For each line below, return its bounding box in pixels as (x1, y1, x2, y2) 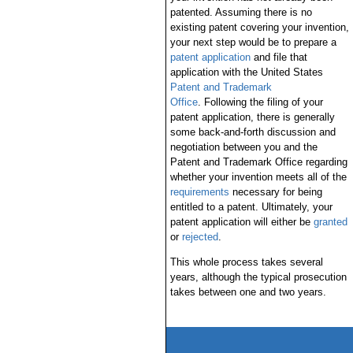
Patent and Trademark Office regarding (169, 156, 347, 168)
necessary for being (229, 186, 322, 198)
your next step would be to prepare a (169, 36, 336, 48)
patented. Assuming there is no (169, 6, 312, 18)
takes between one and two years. (169, 286, 326, 298)
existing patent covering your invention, (169, 21, 349, 33)
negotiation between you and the (169, 141, 318, 153)
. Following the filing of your (197, 96, 323, 108)
